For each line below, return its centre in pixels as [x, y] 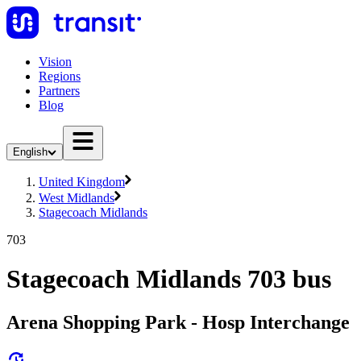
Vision [55, 62]
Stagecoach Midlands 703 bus [169, 279]
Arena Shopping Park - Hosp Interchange [178, 322]
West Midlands [77, 198]
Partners [59, 91]
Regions [60, 76]
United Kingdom [82, 182]
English [30, 152]
